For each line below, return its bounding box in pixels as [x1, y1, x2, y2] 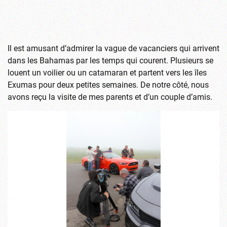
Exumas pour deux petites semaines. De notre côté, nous [8, 79, 209, 90]
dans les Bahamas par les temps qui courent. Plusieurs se [8, 54, 213, 65]
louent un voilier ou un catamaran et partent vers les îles [8, 66, 207, 78]
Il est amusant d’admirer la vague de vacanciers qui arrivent [8, 42, 219, 53]
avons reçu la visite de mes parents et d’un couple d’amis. [8, 91, 212, 102]
